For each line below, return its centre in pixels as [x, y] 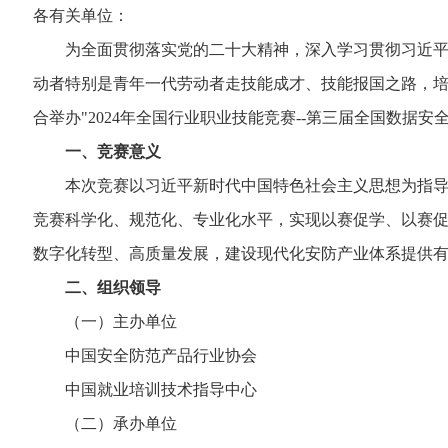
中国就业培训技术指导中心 [145, 389]
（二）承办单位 [105, 423]
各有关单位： [81, 15]
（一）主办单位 [105, 321]
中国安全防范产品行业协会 [145, 355]
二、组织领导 [113, 287]
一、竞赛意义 [113, 151]
